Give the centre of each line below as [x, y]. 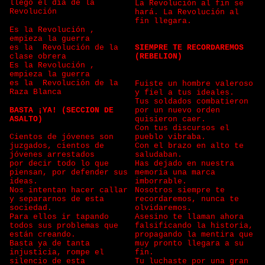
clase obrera [40, 56]
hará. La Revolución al [187, 12]
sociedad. [31, 208]
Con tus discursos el [182, 128]
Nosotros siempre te [180, 190]
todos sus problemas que [64, 226]
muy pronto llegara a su [189, 243]
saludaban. [159, 155]
